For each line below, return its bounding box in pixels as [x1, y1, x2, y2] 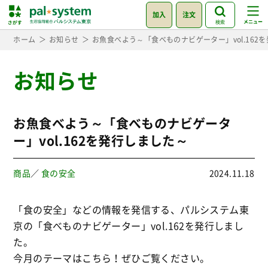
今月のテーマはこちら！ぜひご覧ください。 [13, 251, 210, 265]
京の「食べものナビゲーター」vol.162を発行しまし [13, 218, 244, 233]
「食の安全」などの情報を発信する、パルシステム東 [13, 202, 249, 217]
